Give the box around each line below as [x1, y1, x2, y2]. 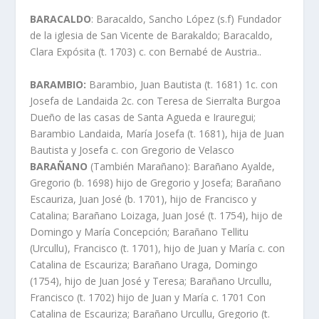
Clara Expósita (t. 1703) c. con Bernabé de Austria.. [30, 45, 262, 59]
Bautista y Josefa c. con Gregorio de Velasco [30, 142, 235, 157]
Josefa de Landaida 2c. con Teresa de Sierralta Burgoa [30, 93, 281, 108]
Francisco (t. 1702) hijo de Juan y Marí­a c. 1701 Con [30, 290, 266, 304]
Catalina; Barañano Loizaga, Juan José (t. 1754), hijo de [30, 208, 283, 222]
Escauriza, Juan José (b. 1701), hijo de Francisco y [30, 192, 257, 206]
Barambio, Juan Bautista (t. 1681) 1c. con [86, 77, 278, 91]
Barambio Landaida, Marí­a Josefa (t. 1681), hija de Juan [30, 126, 285, 140]
